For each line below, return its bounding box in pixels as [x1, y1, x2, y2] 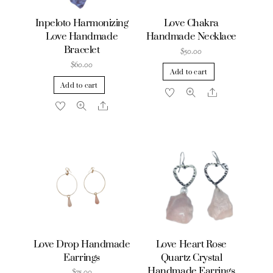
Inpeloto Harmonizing [35, 17, 129, 30]
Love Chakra [163, 17, 219, 30]
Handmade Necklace [146, 30, 236, 44]
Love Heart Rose [155, 238, 227, 251]
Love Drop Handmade [33, 238, 130, 251]
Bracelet [63, 44, 100, 57]
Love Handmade [46, 30, 118, 44]
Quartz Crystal [160, 251, 222, 264]
